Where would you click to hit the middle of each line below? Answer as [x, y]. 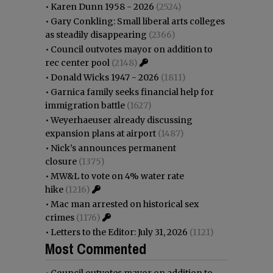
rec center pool [77, 62]
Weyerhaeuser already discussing [122, 120]
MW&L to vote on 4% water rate [117, 176]
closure [61, 161]
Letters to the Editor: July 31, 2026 [119, 232]
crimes [60, 217]
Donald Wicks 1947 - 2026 [105, 77]
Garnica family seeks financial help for [132, 92]
